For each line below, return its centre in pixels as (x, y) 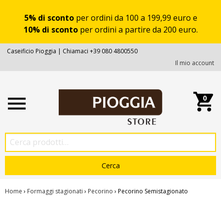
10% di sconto (51, 30)
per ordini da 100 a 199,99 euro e (135, 18)
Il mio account (195, 63)
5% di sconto (49, 18)
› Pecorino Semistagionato (150, 191)
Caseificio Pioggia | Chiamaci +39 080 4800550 (72, 51)
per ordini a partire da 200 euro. (138, 30)
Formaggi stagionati (55, 191)
